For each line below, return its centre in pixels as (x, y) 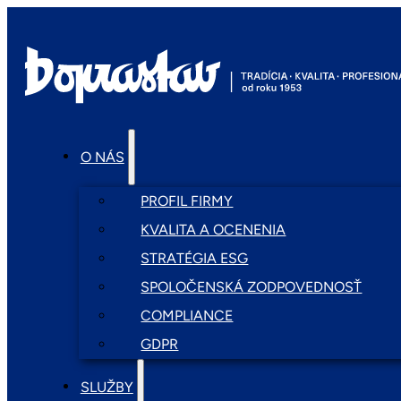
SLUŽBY (107, 387)
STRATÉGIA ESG (195, 258)
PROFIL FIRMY (187, 200)
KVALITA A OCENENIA (213, 229)
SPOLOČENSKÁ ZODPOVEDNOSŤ (252, 286)
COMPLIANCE (187, 315)
